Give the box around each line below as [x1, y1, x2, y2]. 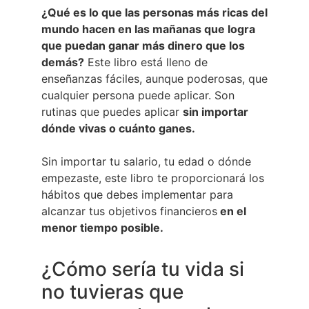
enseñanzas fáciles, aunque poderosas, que [41, 71, 268, 86]
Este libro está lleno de [84, 54, 208, 69]
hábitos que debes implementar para [41, 187, 233, 201]
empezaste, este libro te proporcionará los [41, 170, 264, 185]
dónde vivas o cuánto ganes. [41, 121, 195, 135]
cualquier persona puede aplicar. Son [41, 88, 235, 102]
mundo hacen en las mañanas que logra [41, 21, 255, 36]
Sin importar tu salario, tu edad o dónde [41, 154, 251, 168]
